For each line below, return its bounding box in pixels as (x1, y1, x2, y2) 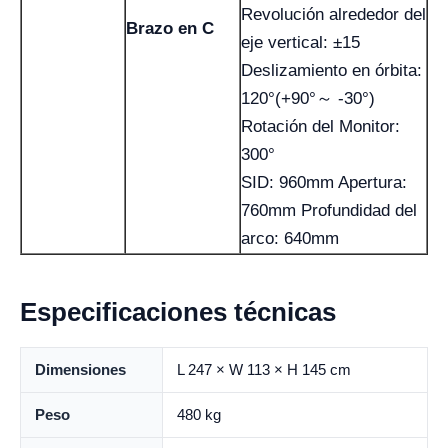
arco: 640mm (241, 228, 339, 248)
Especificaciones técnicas (20, 296, 336, 327)
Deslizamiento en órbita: (241, 60, 422, 80)
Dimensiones (35, 360, 126, 378)
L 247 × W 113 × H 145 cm (177, 360, 351, 378)
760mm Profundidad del (241, 200, 417, 220)
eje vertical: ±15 (241, 32, 360, 52)
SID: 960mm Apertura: (241, 172, 407, 192)
